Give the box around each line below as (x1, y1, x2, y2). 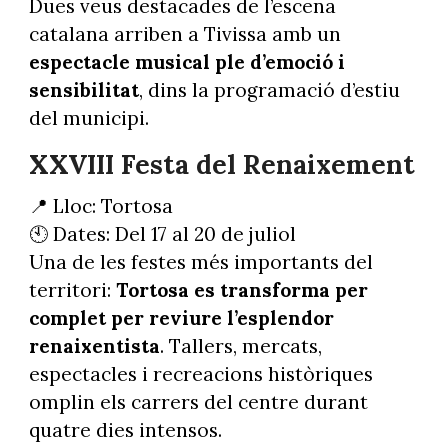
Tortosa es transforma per (115, 278, 368, 303)
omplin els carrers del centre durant (28, 390, 368, 415)
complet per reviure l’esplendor (28, 306, 334, 331)
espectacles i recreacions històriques (28, 362, 373, 387)
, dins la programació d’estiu (138, 77, 400, 102)
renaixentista (28, 334, 160, 359)
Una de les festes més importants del (28, 250, 373, 275)
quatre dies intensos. (28, 418, 222, 443)
